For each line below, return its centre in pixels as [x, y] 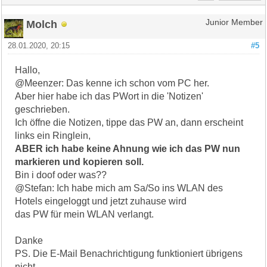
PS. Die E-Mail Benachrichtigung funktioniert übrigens [129, 253]
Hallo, [28, 70]
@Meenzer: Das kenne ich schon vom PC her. [112, 83]
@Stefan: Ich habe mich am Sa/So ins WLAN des [119, 188]
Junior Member [234, 22]
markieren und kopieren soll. [80, 162]
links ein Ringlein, [53, 135]
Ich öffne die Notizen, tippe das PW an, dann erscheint [129, 122]
